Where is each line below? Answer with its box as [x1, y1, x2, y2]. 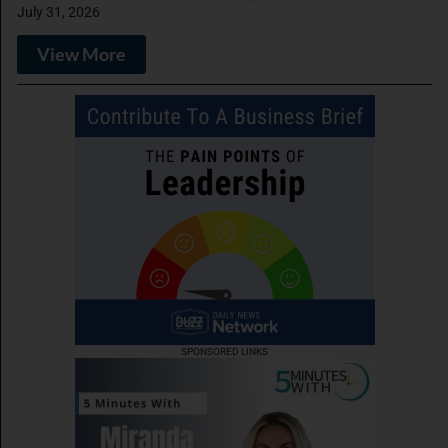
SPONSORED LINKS [181, 345, 268, 357]
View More [37, 43, 126, 65]
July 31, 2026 [17, 3, 100, 21]
